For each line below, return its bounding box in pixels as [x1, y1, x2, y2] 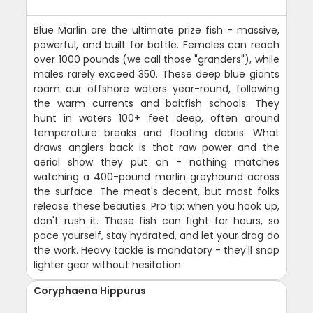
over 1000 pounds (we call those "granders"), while [34, 52, 279, 66]
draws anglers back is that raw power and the [34, 140, 279, 154]
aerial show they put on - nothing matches [34, 154, 279, 169]
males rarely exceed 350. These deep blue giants [34, 66, 279, 81]
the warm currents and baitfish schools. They [34, 96, 279, 110]
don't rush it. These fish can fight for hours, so [34, 213, 279, 228]
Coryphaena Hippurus [34, 283, 147, 298]
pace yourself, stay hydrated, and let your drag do [34, 228, 279, 242]
